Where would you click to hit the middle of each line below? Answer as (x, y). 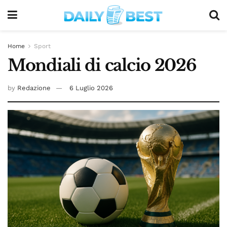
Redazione (34, 88)
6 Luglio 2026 (91, 88)
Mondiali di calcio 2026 (102, 65)
